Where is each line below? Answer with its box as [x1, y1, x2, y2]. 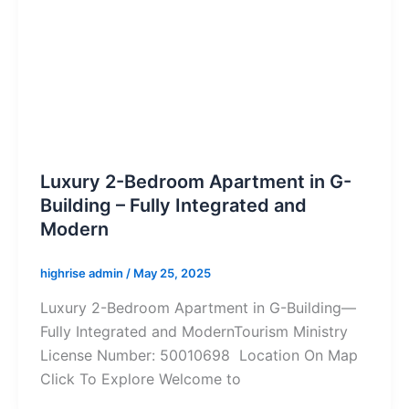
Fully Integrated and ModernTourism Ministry [39, 321, 348, 341]
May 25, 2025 [132, 266, 211, 281]
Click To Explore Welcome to [39, 369, 241, 388]
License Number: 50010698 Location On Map [39, 345, 358, 364]
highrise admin [39, 266, 126, 281]
